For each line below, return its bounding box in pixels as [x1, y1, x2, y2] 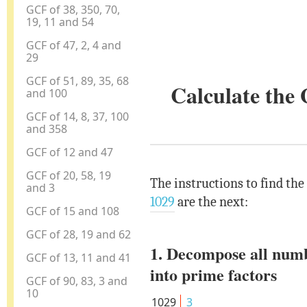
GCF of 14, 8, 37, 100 [26, 108, 130, 124]
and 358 [26, 121, 68, 136]
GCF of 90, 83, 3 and [26, 273, 128, 288]
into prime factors [149, 262, 277, 287]
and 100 [26, 85, 68, 101]
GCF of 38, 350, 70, [26, 1, 121, 17]
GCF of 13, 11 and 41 [26, 249, 132, 265]
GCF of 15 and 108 [26, 203, 120, 219]
